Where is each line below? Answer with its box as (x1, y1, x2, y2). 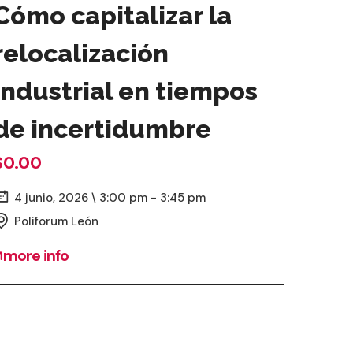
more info (3, 244, 69, 266)
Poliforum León (14, 213, 98, 229)
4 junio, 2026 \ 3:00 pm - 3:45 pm (14, 189, 206, 206)
